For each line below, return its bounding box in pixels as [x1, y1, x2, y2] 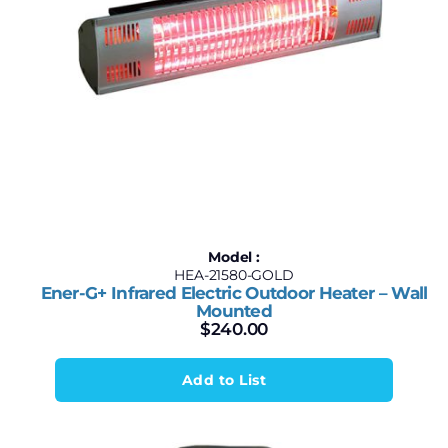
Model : [208, 248, 260, 266]
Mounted [195, 301, 273, 321]
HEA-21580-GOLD [174, 266, 294, 284]
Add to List [181, 371, 267, 389]
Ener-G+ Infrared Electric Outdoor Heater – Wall [40, 283, 428, 303]
